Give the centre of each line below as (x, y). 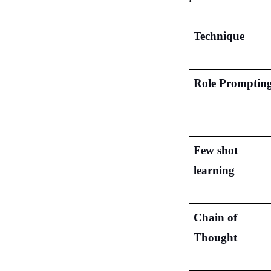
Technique (219, 36)
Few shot (215, 150)
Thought (215, 237)
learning (214, 170)
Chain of (215, 217)
